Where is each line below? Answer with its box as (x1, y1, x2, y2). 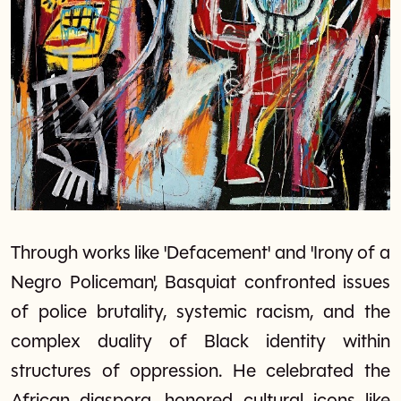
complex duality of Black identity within (11, 332, 390, 352)
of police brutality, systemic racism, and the (11, 303, 390, 322)
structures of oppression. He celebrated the (11, 362, 390, 381)
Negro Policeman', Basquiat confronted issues (11, 273, 390, 293)
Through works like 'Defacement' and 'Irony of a (11, 243, 390, 263)
